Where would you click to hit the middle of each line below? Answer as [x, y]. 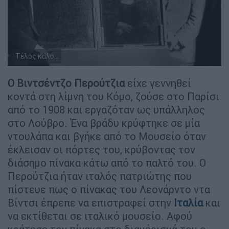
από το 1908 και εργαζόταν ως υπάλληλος [106, 110]
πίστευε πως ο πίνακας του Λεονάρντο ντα [109, 190]
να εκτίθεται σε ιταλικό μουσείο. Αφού [100, 216]
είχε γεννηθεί [158, 83]
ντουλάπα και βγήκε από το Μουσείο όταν [107, 136]
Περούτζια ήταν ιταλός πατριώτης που [100, 176]
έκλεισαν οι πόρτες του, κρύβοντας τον [101, 150]
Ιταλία [188, 203]
